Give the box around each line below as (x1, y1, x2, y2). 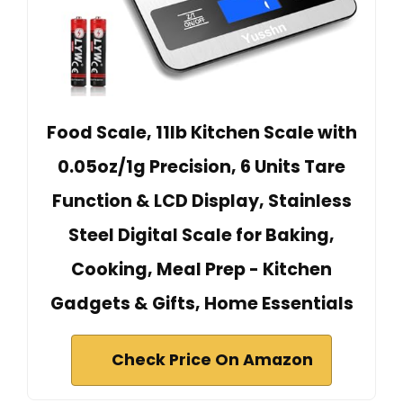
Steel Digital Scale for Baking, (68, 223, 335, 248)
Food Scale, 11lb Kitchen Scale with (46, 121, 357, 146)
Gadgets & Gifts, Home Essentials (49, 291, 354, 317)
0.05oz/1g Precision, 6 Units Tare (58, 155, 345, 180)
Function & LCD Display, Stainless (51, 189, 352, 214)
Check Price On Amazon (112, 349, 313, 372)
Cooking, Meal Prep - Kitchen (71, 257, 332, 282)
